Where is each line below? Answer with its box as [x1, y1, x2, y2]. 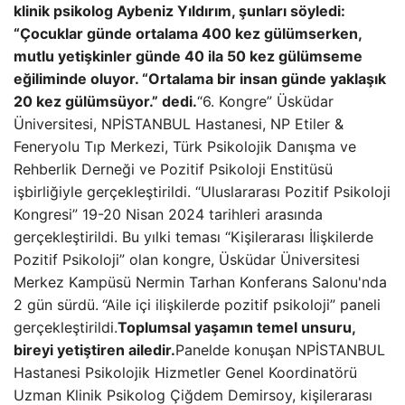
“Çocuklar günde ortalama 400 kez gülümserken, [14, 24, 362, 42]
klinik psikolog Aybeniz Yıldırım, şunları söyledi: [14, 2, 345, 20]
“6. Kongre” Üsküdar [197, 92, 334, 110]
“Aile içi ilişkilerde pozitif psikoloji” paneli [102, 296, 381, 314]
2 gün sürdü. [14, 296, 99, 314]
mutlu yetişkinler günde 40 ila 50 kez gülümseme [14, 47, 363, 65]
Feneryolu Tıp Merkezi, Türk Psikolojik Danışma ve [14, 137, 356, 155]
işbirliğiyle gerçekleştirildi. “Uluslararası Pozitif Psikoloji [14, 183, 391, 201]
